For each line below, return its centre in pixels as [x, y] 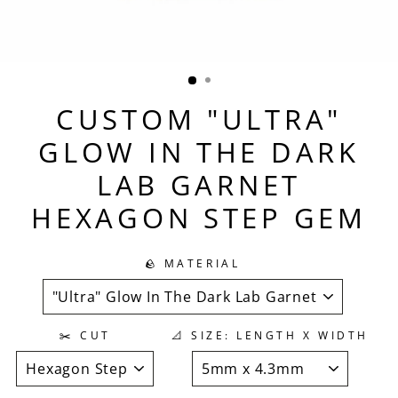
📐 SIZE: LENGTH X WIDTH [270, 335]
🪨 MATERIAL [192, 263]
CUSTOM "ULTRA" [199, 119]
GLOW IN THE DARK [199, 151]
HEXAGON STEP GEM [199, 217]
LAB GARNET [199, 184]
